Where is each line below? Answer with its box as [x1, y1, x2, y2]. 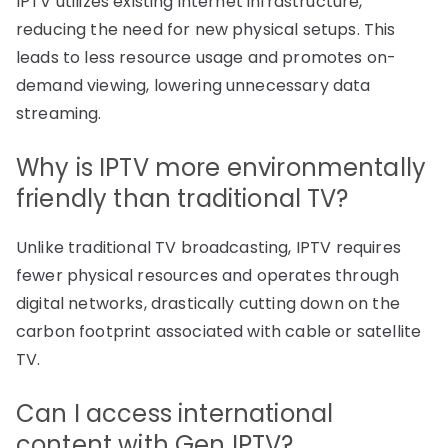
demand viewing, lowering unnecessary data [16, 74, 371, 98]
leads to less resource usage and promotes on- [16, 46, 397, 70]
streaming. [16, 102, 102, 126]
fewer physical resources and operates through [16, 264, 400, 288]
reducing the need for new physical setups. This [16, 18, 396, 42]
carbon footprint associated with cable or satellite [16, 320, 422, 344]
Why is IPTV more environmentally [16, 151, 427, 185]
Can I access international [16, 397, 334, 431]
